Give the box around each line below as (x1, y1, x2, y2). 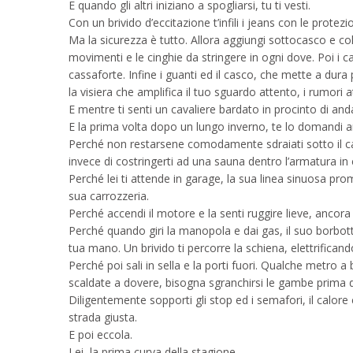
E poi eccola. (69, 327, 132, 342)
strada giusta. (69, 310, 137, 325)
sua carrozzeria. (69, 188, 149, 203)
